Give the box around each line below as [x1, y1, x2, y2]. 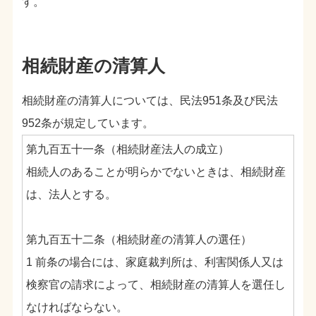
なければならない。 [25, 301, 128, 314]
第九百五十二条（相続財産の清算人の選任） [25, 233, 252, 246]
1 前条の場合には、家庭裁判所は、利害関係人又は [25, 256, 284, 269]
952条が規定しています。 [22, 117, 154, 130]
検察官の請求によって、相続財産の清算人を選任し [25, 279, 286, 291]
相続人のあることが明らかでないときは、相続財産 [25, 166, 286, 178]
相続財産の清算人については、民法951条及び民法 [22, 95, 279, 107]
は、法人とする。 [25, 188, 116, 201]
